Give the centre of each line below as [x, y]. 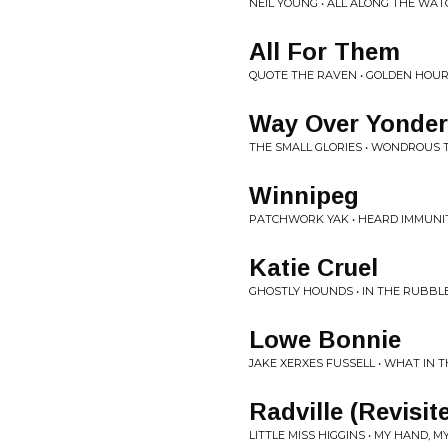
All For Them [324, 51]
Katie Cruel [313, 267]
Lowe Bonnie [325, 339]
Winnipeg [304, 195]
